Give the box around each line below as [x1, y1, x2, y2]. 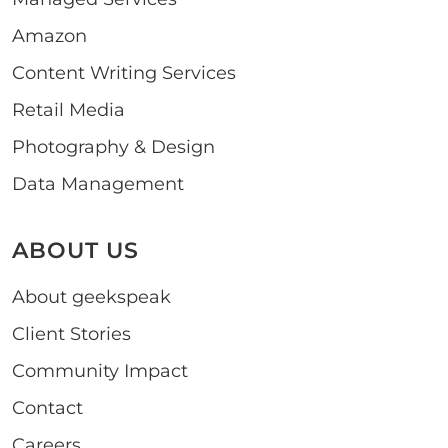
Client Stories [12, 322, 131, 345]
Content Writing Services [12, 61, 236, 84]
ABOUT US [12, 236, 139, 264]
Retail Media [12, 98, 125, 121]
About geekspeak [12, 285, 171, 308]
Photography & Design [12, 135, 215, 158]
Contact [12, 396, 83, 419]
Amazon [12, 24, 87, 47]
